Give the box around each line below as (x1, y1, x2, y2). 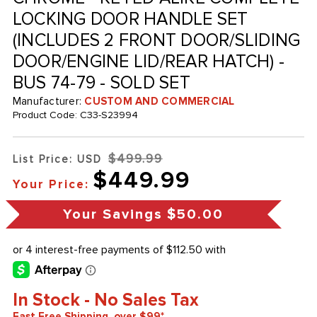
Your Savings (63, 206, 163, 224)
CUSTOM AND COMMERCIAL (84, 95, 235, 108)
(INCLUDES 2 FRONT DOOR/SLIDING (12, 30, 301, 52)
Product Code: (12, 109, 80, 122)
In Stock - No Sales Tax (12, 289, 199, 311)
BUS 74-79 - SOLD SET (12, 72, 190, 94)
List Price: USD (12, 153, 102, 166)
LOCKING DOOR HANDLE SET (12, 8, 248, 30)
